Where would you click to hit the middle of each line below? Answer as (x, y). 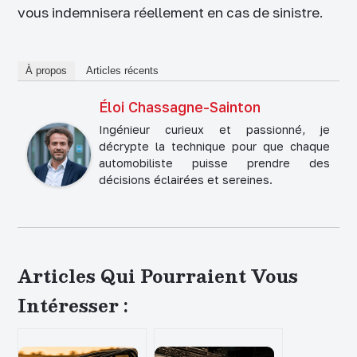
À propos (46, 70)
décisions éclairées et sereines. (186, 179)
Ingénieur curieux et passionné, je (214, 129)
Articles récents (122, 70)
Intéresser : (73, 305)
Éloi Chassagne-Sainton (180, 106)
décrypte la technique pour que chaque (214, 146)
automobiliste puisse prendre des (214, 163)
